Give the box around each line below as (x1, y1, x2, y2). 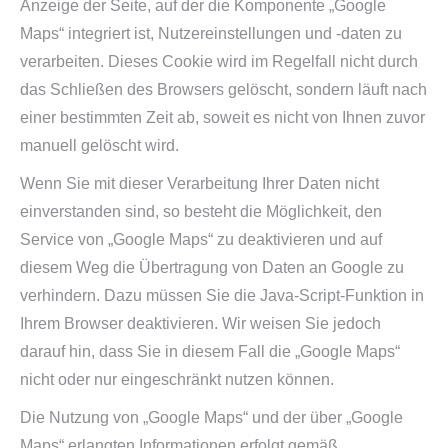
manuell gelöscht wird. (20, 137, 179, 154)
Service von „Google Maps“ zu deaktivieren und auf (20, 231, 382, 248)
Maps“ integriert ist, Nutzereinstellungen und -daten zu (20, 25, 402, 42)
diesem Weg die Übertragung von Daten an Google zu (20, 259, 404, 276)
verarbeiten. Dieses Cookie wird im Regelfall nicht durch (20, 53, 418, 70)
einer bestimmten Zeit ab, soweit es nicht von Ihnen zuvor (20, 109, 425, 126)
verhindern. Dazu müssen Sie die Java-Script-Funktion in (20, 287, 424, 304)
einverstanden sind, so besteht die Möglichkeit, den (20, 203, 382, 220)
